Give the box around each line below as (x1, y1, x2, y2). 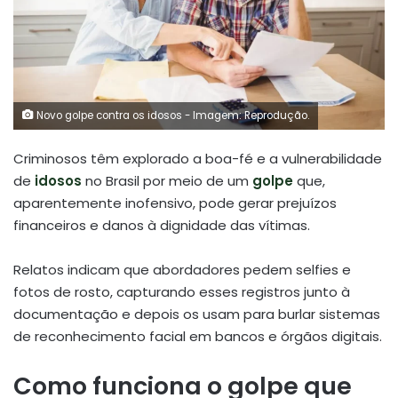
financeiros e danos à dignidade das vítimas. (13, 215, 310, 235)
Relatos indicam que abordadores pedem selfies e (13, 259, 351, 279)
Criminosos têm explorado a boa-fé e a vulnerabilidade (13, 148, 382, 168)
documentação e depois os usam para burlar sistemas (13, 304, 380, 323)
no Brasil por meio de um (85, 171, 252, 190)
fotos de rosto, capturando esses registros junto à (13, 282, 350, 301)
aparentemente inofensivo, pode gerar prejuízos (13, 193, 337, 212)
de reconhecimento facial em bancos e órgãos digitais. (13, 326, 382, 346)
